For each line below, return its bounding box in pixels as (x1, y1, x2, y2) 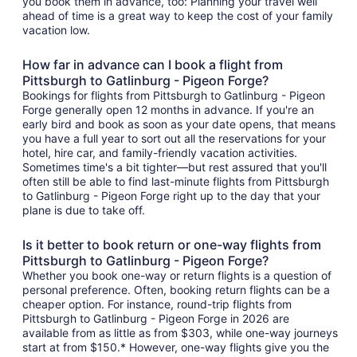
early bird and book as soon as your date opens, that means (22, 117, 335, 131)
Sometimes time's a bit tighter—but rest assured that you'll (22, 160, 327, 175)
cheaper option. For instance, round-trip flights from (22, 297, 292, 312)
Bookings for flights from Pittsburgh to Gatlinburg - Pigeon (22, 88, 325, 103)
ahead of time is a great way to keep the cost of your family (22, 9, 333, 23)
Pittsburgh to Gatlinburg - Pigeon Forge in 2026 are (22, 312, 289, 326)
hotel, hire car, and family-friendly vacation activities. (22, 146, 297, 160)
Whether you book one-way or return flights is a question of (22, 269, 331, 283)
